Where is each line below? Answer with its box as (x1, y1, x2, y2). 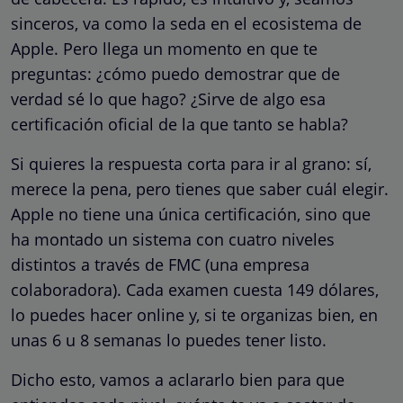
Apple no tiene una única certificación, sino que (11, 202, 371, 225)
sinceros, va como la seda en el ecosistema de (11, 12, 362, 34)
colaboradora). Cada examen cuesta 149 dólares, (11, 278, 379, 300)
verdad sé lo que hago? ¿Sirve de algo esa (11, 87, 326, 110)
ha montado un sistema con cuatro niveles (11, 228, 335, 250)
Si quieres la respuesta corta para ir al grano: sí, (11, 152, 372, 175)
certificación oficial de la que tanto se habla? (11, 112, 348, 135)
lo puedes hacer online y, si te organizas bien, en (11, 303, 378, 326)
